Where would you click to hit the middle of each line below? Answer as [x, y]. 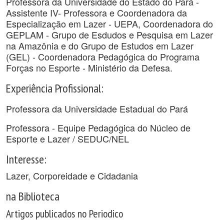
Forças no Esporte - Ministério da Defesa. [89, 67]
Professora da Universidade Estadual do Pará [97, 108]
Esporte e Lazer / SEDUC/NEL [67, 138]
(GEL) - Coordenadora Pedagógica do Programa [103, 56]
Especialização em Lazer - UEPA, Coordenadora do [109, 23]
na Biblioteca [33, 196]
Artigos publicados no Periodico [64, 213]
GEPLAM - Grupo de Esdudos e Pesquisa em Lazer [109, 34]
